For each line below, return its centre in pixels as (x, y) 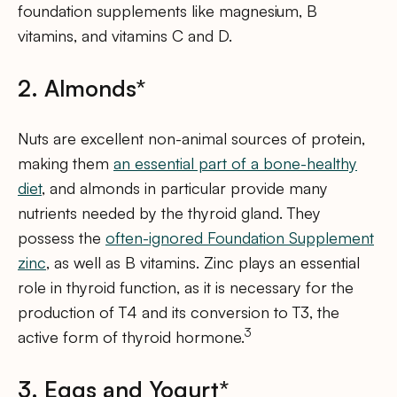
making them (66, 163)
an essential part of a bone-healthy (235, 163)
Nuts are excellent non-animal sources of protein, (191, 139)
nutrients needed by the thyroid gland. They (169, 213)
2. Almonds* (82, 88)
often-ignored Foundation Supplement (240, 238)
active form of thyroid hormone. (131, 337)
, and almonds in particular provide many (185, 188)
